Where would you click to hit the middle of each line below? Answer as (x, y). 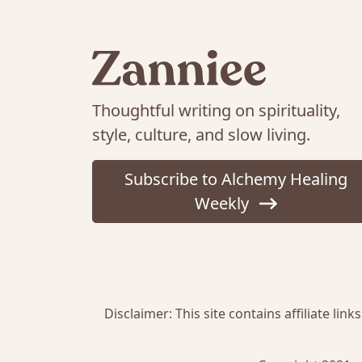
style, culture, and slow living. (201, 135)
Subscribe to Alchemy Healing (236, 179)
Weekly (224, 204)
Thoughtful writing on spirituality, (216, 111)
